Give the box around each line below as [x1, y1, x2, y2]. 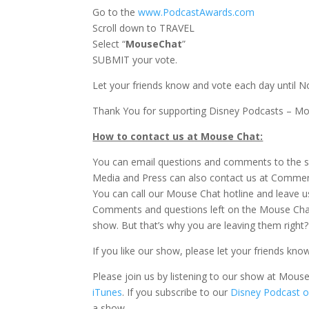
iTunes [92, 285, 123, 299]
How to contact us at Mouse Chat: [92, 129, 263, 143]
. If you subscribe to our [122, 285, 231, 299]
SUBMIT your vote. [92, 52, 178, 66]
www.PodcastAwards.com [138, 5, 255, 19]
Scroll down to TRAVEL [92, 21, 195, 34]
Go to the [92, 5, 139, 19]
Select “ [92, 37, 126, 50]
